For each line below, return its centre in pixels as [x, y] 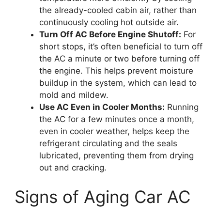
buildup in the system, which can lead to [118, 83]
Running [182, 107]
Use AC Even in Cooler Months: [102, 107]
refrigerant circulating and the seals [108, 144]
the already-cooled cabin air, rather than [118, 10]
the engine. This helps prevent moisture [116, 71]
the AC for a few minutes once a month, [117, 119]
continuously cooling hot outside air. [109, 23]
